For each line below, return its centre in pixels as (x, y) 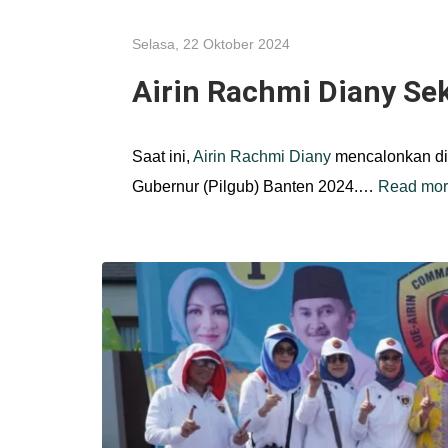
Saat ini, (162, 156)
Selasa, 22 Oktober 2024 (211, 43)
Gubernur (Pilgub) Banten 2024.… (255, 186)
